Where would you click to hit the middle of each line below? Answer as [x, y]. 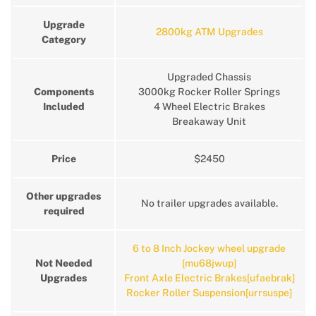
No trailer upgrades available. [209, 203]
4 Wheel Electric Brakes [209, 107]
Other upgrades [64, 196]
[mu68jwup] [209, 263]
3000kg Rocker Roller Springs [209, 92]
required [64, 211]
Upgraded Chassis [209, 77]
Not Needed [64, 263]
